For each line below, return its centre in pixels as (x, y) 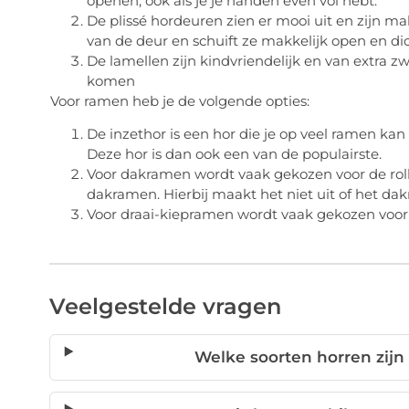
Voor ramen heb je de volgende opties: (179, 100)
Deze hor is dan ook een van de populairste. (234, 153)
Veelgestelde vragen (165, 307)
